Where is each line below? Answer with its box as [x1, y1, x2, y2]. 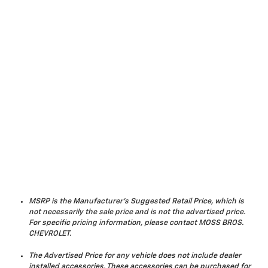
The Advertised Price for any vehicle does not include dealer [29, 251, 241, 260]
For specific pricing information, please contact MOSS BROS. [29, 218, 243, 227]
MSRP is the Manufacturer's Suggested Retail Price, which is [29, 197, 244, 205]
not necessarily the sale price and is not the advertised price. [29, 208, 245, 216]
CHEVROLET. [29, 229, 71, 237]
